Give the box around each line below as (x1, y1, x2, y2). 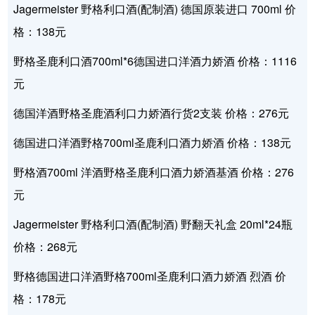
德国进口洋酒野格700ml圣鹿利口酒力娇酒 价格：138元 (13, 134, 292, 151)
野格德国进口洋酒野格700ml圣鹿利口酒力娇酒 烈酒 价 (13, 268, 287, 285)
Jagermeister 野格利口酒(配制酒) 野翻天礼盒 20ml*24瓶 (13, 216, 293, 233)
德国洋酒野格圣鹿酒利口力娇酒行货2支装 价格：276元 (13, 105, 290, 122)
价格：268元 (13, 238, 78, 255)
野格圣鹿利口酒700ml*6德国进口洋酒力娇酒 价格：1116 (13, 53, 297, 70)
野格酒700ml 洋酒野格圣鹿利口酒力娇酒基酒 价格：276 (13, 164, 295, 181)
